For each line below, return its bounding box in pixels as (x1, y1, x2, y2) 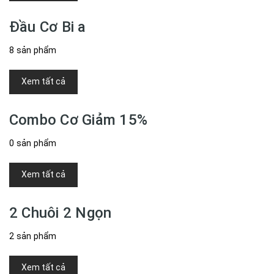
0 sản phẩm (9, 138, 57, 148)
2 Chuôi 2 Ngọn (9, 204, 112, 221)
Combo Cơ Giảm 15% (9, 111, 148, 128)
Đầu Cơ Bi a (9, 18, 86, 35)
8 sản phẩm (9, 45, 57, 55)
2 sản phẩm (9, 231, 57, 241)
